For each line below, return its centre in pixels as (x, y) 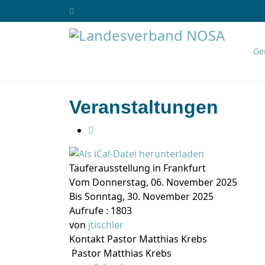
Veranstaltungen (144, 107)
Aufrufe (86, 211)
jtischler (106, 225)
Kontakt (88, 239)
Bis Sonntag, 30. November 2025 (141, 196)
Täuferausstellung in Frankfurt (138, 168)
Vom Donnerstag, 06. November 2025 (153, 182)
